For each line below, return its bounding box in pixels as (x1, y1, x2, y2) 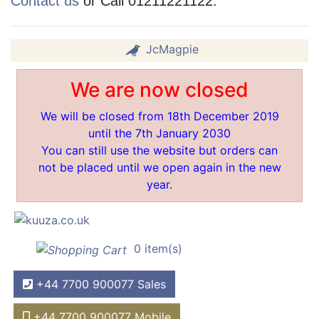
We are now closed (70, 77, 249, 102)
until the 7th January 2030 (88, 125, 231, 140)
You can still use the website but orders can (41, 142, 278, 157)
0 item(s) (130, 241, 182, 256)
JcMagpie (146, 41, 199, 56)
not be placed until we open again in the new (38, 159, 281, 174)
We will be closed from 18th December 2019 (40, 108, 279, 123)
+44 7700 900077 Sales (33, 276, 166, 291)
